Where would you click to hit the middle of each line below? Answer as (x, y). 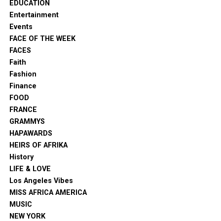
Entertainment (34, 15)
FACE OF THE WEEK (42, 38)
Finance (23, 86)
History (21, 157)
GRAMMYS (27, 121)
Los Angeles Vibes (41, 181)
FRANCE (23, 110)
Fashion (23, 74)
